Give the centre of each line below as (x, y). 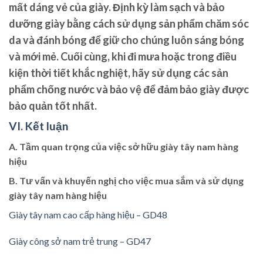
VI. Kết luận (39, 126)
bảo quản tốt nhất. (53, 105)
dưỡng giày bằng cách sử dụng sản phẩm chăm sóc (129, 23)
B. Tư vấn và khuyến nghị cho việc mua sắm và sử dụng (126, 180)
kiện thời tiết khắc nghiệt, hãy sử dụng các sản (119, 73)
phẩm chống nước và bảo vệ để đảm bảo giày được (129, 89)
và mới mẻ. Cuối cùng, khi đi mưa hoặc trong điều (123, 56)
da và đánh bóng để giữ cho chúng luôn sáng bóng (127, 40)
